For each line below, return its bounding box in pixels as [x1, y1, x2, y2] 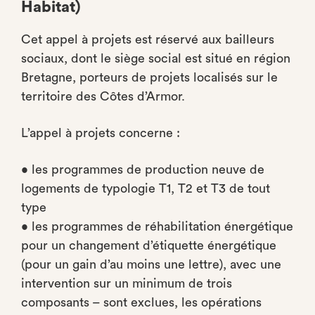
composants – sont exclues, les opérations [21, 296, 262, 309]
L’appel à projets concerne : [21, 127, 180, 139]
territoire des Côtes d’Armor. [21, 90, 185, 103]
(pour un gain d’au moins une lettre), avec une [21, 258, 281, 271]
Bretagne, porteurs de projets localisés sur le [21, 71, 278, 84]
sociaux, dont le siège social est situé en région [21, 52, 290, 65]
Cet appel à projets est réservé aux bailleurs [21, 33, 274, 46]
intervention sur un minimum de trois [21, 277, 232, 290]
